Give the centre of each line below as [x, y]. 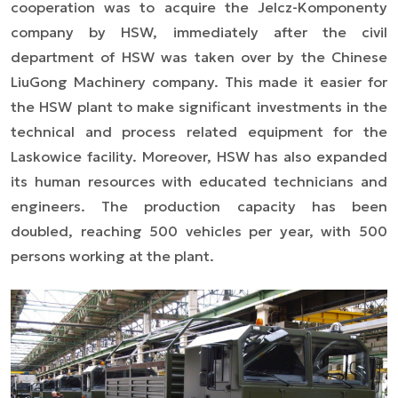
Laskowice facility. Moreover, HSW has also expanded [199, 156]
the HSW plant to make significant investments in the [199, 106]
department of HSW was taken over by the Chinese [199, 56]
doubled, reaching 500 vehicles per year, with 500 [199, 231]
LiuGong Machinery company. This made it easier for [199, 81]
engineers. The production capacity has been [199, 206]
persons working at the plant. [112, 255]
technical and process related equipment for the [199, 131]
